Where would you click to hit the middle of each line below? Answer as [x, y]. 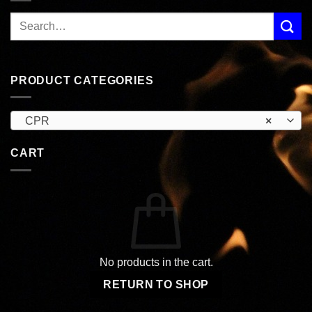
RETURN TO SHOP [156, 284]
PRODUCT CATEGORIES [82, 80]
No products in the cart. [156, 262]
